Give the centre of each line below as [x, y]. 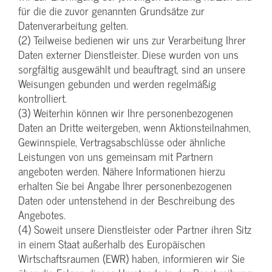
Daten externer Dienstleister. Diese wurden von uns [128, 55]
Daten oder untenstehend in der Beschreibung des [127, 200]
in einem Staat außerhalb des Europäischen [112, 244]
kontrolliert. [42, 98]
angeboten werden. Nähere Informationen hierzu [122, 171]
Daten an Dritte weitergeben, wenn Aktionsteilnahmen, [134, 127]
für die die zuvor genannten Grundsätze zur [111, 11]
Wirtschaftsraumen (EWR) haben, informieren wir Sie [131, 259]
